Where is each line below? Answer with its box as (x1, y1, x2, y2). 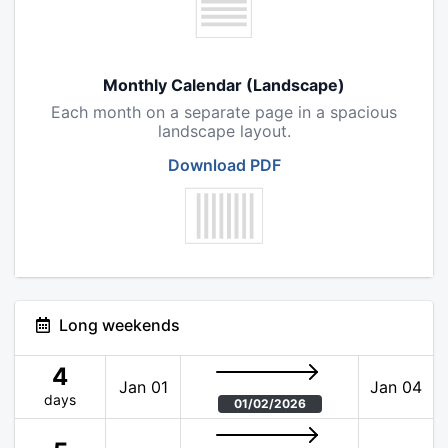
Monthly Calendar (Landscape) (103, 75, 345, 96)
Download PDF (167, 155, 281, 176)
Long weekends (59, 315, 180, 336)
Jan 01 (118, 377, 168, 398)
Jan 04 (370, 377, 422, 398)
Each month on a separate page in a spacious (51, 102, 397, 123)
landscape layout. (157, 121, 291, 142)
